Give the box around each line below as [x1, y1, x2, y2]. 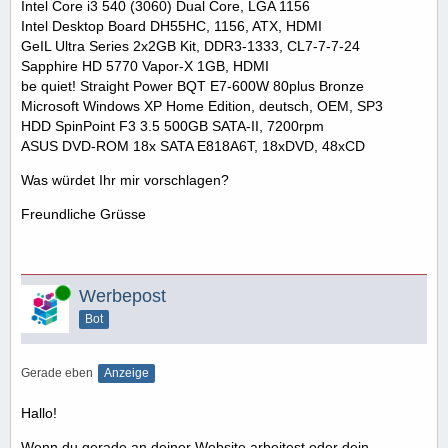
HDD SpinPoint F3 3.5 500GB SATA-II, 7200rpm [21, 118, 324, 134]
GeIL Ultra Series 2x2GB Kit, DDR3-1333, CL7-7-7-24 [21, 38, 360, 54]
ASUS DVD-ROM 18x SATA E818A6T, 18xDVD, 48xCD [21, 138, 365, 154]
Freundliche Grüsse [21, 206, 146, 222]
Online [21, 285, 57, 299]
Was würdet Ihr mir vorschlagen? [21, 172, 229, 188]
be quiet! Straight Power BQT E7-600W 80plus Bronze [21, 78, 364, 94]
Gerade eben [21, 366, 93, 380]
